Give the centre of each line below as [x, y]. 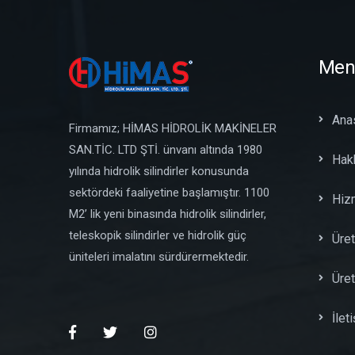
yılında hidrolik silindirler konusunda [159, 171]
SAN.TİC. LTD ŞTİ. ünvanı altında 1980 [166, 149]
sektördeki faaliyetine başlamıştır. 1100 [169, 192]
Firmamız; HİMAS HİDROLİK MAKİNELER [173, 128]
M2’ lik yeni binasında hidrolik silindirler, [168, 214]
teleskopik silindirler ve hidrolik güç [158, 235]
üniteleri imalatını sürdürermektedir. [159, 256]
